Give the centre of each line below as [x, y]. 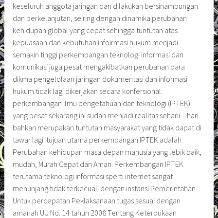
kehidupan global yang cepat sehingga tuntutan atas [95, 30]
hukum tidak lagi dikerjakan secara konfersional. [88, 91]
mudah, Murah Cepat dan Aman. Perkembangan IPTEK [98, 164]
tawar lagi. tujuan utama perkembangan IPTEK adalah [97, 139]
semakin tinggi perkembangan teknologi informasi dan [98, 54]
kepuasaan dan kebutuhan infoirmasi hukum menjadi [96, 42]
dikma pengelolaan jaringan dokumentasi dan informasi [100, 79]
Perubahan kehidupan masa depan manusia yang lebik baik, [107, 152]
